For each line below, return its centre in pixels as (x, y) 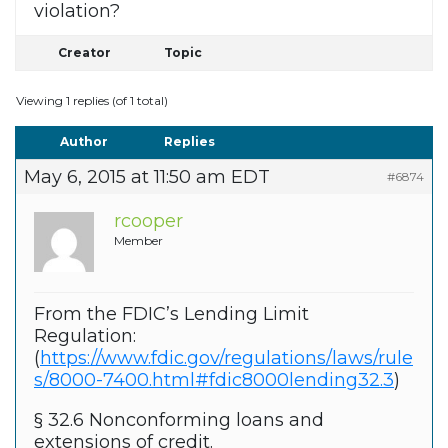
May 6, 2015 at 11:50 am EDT (147, 177)
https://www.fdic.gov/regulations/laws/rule (226, 358)
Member (138, 241)
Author (84, 142)
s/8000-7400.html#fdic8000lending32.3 (214, 380)
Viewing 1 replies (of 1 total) (92, 101)
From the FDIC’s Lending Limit (171, 314)
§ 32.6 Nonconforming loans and (179, 420)
